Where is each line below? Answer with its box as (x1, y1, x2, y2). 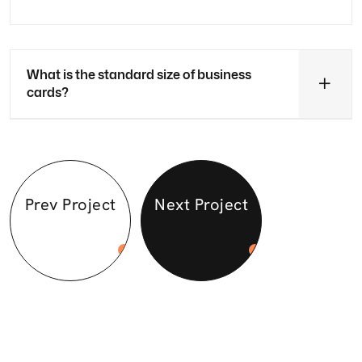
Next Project (154, 193, 248, 215)
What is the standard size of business (27, 66, 251, 82)
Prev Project (24, 193, 116, 215)
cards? (27, 84, 69, 100)
